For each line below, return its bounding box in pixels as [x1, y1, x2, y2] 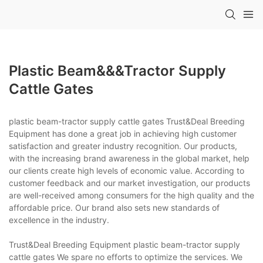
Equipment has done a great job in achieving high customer [9, 128, 237, 139]
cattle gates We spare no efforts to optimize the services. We [9, 251, 242, 262]
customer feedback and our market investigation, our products [9, 177, 250, 188]
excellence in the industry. [9, 214, 109, 225]
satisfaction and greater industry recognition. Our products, [9, 140, 237, 151]
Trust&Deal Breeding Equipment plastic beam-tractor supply [9, 239, 240, 249]
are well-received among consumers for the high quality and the [9, 190, 254, 200]
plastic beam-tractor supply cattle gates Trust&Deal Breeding [9, 116, 245, 126]
